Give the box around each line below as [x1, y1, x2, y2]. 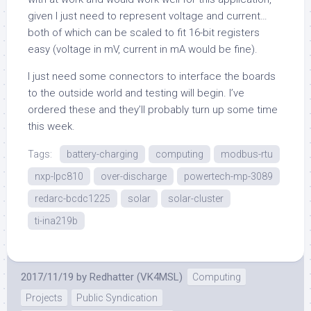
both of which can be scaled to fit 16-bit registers [28, 26, 260, 40]
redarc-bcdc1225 [35, 193, 110, 205]
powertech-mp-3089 [184, 171, 273, 183]
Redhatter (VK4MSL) [90, 271, 183, 284]
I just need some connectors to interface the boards [28, 70, 276, 83]
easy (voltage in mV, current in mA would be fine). [28, 43, 258, 56]
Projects [26, 292, 62, 304]
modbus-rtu [221, 149, 273, 160]
